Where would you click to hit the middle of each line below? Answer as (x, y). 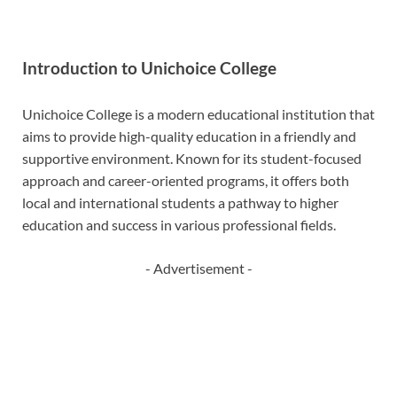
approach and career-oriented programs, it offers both (186, 181)
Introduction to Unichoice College (149, 69)
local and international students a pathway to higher (180, 203)
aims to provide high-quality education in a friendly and (189, 136)
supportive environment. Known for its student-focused (192, 159)
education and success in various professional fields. (179, 225)
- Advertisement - (198, 269)
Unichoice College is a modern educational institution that (198, 114)
